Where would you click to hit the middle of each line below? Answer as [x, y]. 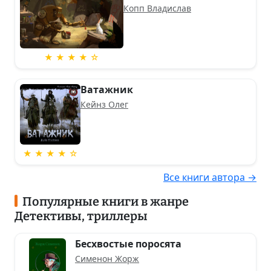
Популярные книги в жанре [105, 201]
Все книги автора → [210, 177]
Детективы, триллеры [81, 216]
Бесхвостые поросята [128, 243]
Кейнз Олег [104, 104]
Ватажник [107, 89]
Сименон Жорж [107, 258]
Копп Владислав [157, 8]
